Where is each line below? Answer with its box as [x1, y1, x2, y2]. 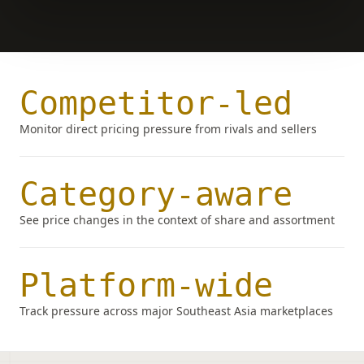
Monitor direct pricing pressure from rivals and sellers [19, 121, 317, 136]
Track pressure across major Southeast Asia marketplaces [19, 303, 333, 318]
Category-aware [19, 175, 292, 213]
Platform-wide [19, 266, 273, 304]
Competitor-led [19, 84, 292, 122]
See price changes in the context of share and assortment [19, 212, 335, 227]
